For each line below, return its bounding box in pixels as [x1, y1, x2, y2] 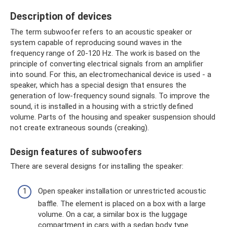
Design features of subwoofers [10, 146, 142, 157]
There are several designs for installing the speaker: [10, 162, 183, 171]
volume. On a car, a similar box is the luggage [38, 209, 187, 219]
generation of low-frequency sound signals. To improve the [10, 91, 210, 100]
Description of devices [10, 11, 112, 23]
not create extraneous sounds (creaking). [10, 123, 149, 132]
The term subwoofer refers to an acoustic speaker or [10, 27, 192, 36]
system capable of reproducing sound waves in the [10, 38, 182, 47]
